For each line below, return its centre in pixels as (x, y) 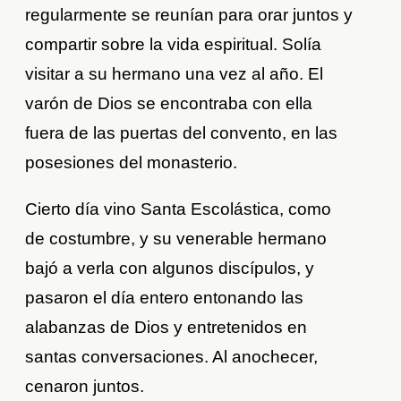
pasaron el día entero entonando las (165, 298)
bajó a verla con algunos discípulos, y (170, 269)
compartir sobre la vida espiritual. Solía (174, 45)
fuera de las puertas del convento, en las (182, 133)
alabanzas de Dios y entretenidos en (166, 328)
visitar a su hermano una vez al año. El (175, 74)
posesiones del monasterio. (132, 163)
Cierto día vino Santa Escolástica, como (179, 209)
